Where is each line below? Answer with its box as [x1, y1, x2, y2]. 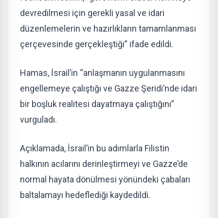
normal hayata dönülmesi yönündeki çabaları [20, 174, 190, 184]
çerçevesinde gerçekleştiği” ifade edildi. [20, 38, 173, 49]
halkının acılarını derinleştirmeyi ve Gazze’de [20, 158, 188, 169]
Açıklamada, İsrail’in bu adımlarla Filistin [20, 143, 169, 153]
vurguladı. [20, 114, 57, 125]
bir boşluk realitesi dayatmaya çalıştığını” [20, 98, 174, 109]
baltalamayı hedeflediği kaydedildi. [20, 189, 150, 200]
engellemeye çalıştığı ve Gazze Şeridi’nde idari [20, 83, 197, 93]
